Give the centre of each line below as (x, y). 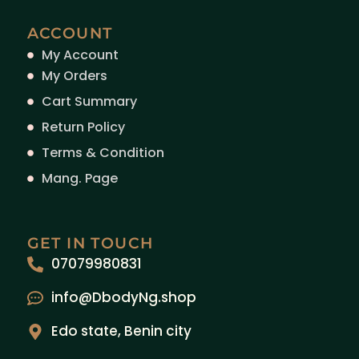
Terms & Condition (103, 153)
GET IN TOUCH (90, 244)
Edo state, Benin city (121, 331)
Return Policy (83, 127)
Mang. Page (79, 179)
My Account (80, 55)
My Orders (74, 76)
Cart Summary (89, 102)
